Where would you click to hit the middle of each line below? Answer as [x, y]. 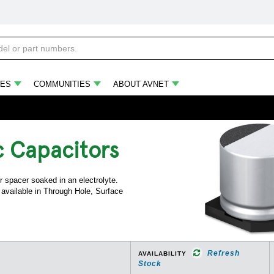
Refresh [224, 253]
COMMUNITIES [62, 84]
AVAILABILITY [162, 254]
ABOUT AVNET [141, 84]
